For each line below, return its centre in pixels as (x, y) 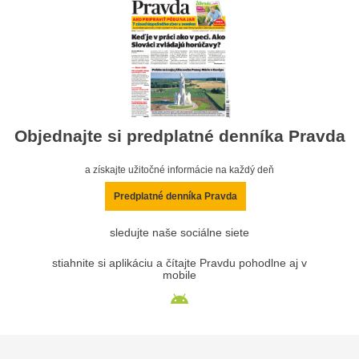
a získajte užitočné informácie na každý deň (179, 170)
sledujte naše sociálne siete (179, 233)
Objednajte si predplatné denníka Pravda (179, 136)
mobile (179, 276)
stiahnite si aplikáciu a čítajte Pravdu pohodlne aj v (179, 264)
